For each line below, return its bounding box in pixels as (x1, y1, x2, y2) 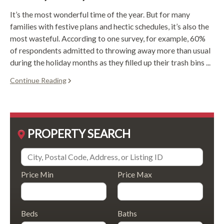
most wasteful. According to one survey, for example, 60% (10, 33, 205, 43)
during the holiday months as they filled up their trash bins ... (10, 57, 210, 67)
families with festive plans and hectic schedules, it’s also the (10, 21, 209, 31)
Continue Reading (10, 75, 66, 84)
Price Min (21, 169, 53, 179)
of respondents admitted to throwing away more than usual (10, 45, 210, 55)
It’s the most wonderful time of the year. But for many (10, 9, 190, 19)
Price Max (117, 169, 152, 179)
